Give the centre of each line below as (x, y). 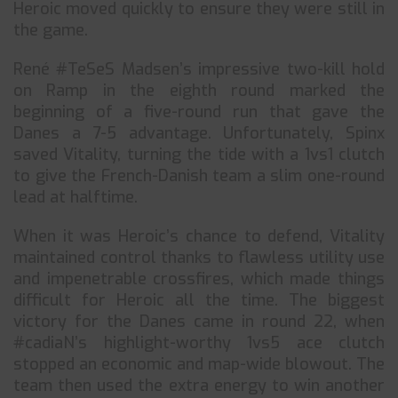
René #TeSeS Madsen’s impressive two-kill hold (199, 69)
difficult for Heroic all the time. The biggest (199, 300)
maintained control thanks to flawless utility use (199, 258)
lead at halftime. (76, 197)
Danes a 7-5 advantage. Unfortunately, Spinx (199, 133)
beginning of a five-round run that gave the (199, 112)
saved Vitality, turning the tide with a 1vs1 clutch (199, 155)
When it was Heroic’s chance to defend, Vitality (199, 236)
